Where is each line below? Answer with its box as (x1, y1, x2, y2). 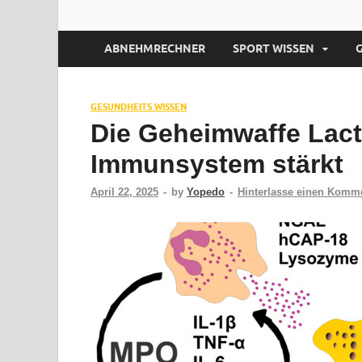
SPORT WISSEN (233, 42, 314, 56)
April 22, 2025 (90, 185, 158, 198)
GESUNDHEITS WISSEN (90, 100, 187, 112)
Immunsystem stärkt (90, 149, 343, 179)
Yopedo (187, 185, 225, 198)
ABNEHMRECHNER (104, 42, 205, 56)
